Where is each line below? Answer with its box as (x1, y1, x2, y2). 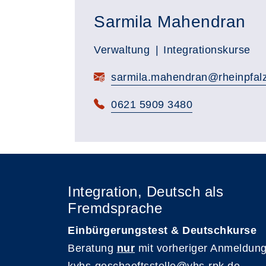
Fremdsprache (68, 200, 162, 216)
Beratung (68, 242, 117, 254)
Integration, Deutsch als (68, 183, 223, 199)
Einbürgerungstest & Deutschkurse (68, 224, 256, 236)
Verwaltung (94, 44, 150, 56)
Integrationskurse (163, 44, 251, 56)
